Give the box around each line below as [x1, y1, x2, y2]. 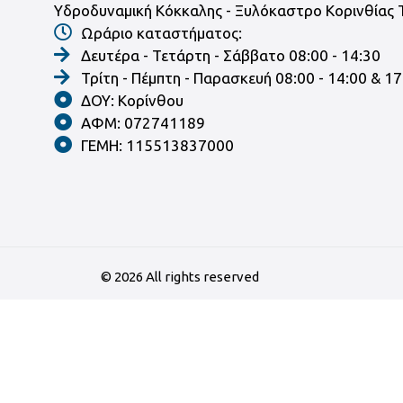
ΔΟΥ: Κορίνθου [80, 91, 184, 109]
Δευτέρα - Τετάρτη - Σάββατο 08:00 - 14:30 [80, 46, 381, 64]
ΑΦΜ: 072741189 [80, 113, 205, 131]
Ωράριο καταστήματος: [80, 23, 242, 41]
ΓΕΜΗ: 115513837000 [80, 136, 234, 154]
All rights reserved [143, 268, 259, 284]
